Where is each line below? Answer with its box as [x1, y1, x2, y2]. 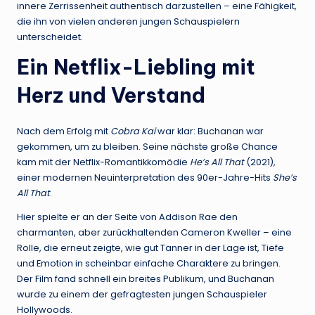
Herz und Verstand [17, 82, 205, 108]
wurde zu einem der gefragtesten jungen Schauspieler [17, 288, 267, 300]
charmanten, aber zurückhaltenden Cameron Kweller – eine [17, 226, 292, 238]
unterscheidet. [17, 30, 83, 43]
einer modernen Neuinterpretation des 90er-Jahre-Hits [17, 171, 273, 184]
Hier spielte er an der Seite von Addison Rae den [17, 210, 238, 223]
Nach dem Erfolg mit [17, 124, 110, 137]
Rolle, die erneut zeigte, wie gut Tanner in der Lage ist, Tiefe [17, 241, 284, 254]
